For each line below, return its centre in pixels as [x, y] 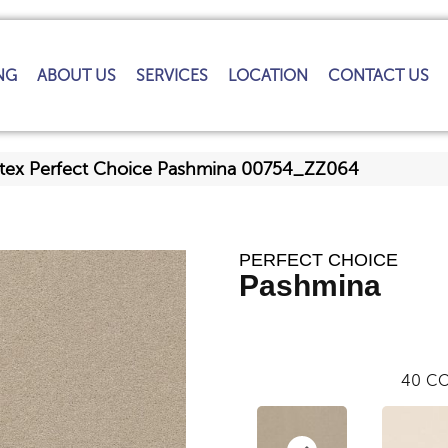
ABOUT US [77, 75]
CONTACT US [379, 75]
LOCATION [268, 75]
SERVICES [172, 75]
